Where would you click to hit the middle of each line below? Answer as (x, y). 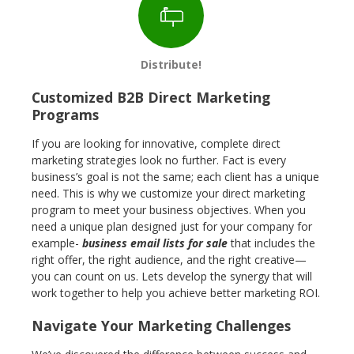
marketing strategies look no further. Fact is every (159, 160)
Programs (65, 115)
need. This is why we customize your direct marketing (168, 193)
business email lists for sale (155, 243)
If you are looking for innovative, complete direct (156, 143)
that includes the (271, 243)
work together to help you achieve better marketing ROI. (176, 293)
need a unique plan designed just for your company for (172, 226)
